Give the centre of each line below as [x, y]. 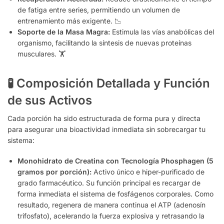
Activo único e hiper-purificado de [148, 171]
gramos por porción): [54, 171]
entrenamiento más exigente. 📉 [69, 20]
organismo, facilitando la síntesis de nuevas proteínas [104, 42]
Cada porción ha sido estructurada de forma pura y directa [104, 118]
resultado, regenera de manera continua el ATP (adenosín [111, 204]
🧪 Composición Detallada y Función [109, 83]
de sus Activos [50, 100]
